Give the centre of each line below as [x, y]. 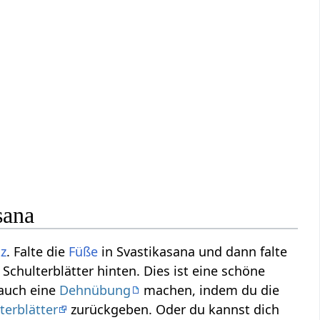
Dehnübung [95, 290]
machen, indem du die [210, 290]
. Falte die [38, 251]
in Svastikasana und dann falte [193, 251]
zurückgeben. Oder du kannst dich [174, 309]
